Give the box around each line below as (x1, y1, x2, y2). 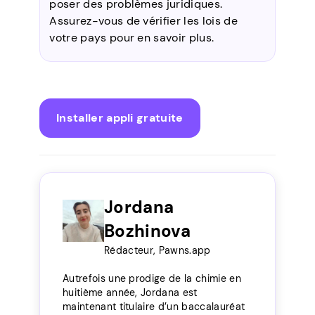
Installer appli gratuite (56, 110, 184, 125)
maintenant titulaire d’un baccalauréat (63, 300, 245, 313)
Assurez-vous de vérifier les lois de (49, 13, 238, 28)
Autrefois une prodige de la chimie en (63, 272, 241, 285)
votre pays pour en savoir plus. (49, 30, 214, 45)
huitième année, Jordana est (63, 286, 198, 299)
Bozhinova (104, 220, 191, 242)
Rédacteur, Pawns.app (104, 244, 211, 257)
